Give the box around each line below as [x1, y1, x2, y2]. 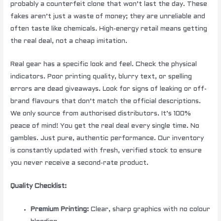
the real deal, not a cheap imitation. [10, 38, 128, 45]
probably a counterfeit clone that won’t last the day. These [10, 1, 208, 8]
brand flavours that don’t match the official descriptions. [10, 98, 201, 105]
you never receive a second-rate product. [10, 159, 149, 166]
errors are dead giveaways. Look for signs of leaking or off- [10, 85, 207, 92]
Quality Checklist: [10, 183, 67, 189]
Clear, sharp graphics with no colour [89, 206, 211, 213]
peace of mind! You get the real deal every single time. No [10, 122, 200, 129]
